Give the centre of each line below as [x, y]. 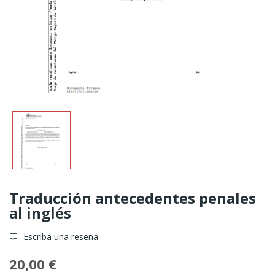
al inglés [40, 212]
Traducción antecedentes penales [133, 198]
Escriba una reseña [60, 236]
